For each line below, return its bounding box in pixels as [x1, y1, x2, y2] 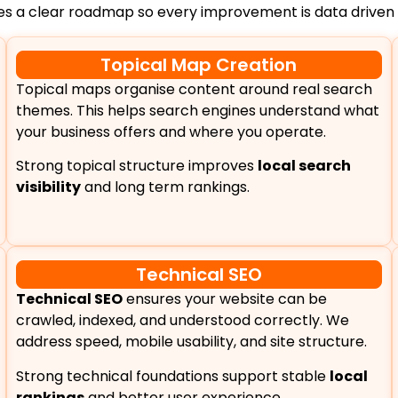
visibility [15, 177, 81, 198]
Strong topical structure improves [15, 155, 258, 177]
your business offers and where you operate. [15, 121, 326, 142]
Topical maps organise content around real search [15, 78, 372, 99]
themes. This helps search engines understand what [15, 99, 379, 121]
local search [257, 155, 351, 177]
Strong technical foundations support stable [15, 365, 330, 386]
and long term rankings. [80, 177, 250, 198]
